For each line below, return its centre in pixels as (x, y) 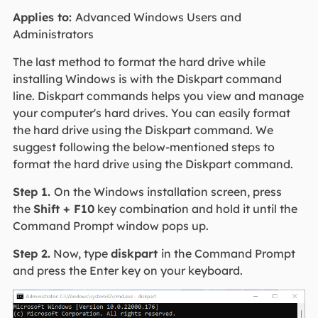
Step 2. (31, 254)
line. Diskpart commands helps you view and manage (158, 96)
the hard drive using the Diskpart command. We (143, 130)
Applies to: (44, 17)
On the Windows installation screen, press (168, 192)
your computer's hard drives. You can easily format (151, 113)
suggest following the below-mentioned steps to (143, 147)
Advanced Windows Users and (158, 17)
